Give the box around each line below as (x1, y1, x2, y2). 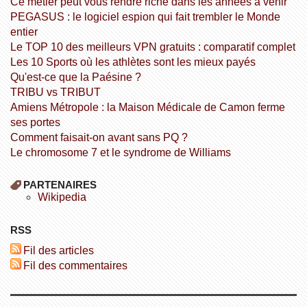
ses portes (10, 116, 60, 128)
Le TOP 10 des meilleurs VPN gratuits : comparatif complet (16, 40, 295, 53)
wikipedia (47, 191, 86, 204)
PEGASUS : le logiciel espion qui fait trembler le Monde (10, 10, 18, 23)
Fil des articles (29, 245, 94, 257)
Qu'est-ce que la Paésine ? (18, 71, 141, 83)
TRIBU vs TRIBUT (16, 86, 101, 98)
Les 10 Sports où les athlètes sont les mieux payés (16, 56, 256, 68)
